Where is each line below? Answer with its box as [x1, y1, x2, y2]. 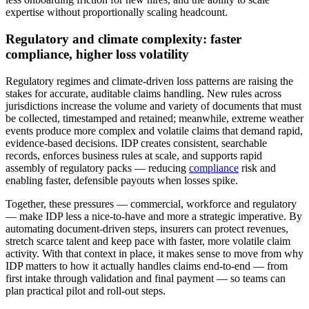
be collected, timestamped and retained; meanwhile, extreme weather [6, 112, 303, 124]
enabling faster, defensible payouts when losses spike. [6, 174, 238, 186]
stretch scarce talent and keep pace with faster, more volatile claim [6, 235, 290, 247]
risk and [239, 161, 276, 174]
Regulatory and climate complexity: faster [6, 32, 241, 47]
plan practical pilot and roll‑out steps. [6, 284, 166, 297]
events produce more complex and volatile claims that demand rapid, [6, 124, 303, 137]
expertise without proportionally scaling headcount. [6, 6, 228, 19]
